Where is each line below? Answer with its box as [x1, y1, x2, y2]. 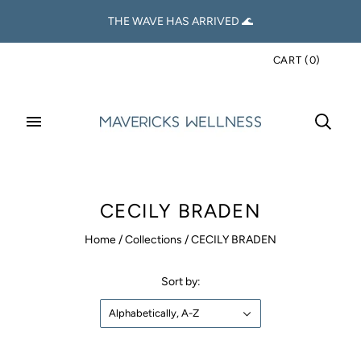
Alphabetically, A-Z [109, 307, 199, 319]
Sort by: [160, 275, 201, 288]
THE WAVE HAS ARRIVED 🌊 [108, 15, 253, 28]
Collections [125, 233, 182, 247]
